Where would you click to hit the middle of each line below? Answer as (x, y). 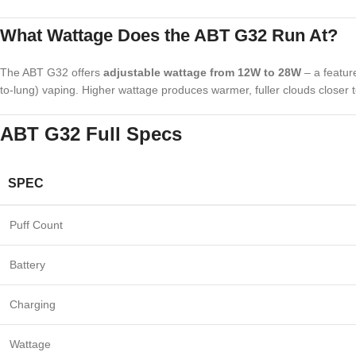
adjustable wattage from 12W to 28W (202, 72)
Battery (27, 265)
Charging (33, 304)
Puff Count (36, 225)
